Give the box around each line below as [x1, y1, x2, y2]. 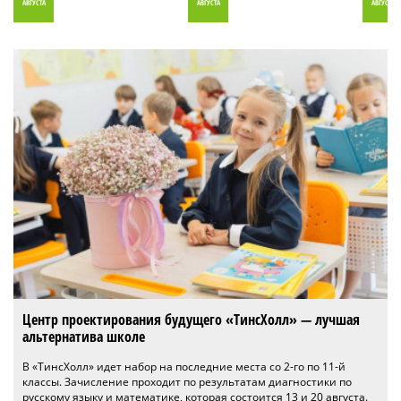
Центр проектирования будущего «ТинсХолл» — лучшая [22, 309, 360, 329]
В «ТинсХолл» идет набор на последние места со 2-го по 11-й [22, 358, 346, 374]
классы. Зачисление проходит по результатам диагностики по [22, 373, 352, 389]
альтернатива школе [22, 326, 145, 346]
